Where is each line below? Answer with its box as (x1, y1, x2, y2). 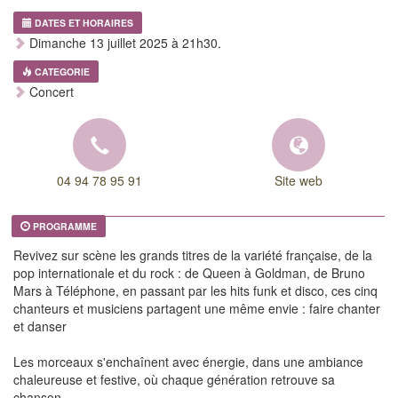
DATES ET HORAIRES (35, 16, 133, 30)
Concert (26, 83, 74, 101)
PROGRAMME (33, 219, 97, 234)
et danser (13, 317, 67, 336)
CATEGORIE (35, 65, 90, 79)
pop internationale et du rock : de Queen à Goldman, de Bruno (13, 264, 365, 283)
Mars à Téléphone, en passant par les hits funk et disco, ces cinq (13, 282, 378, 300)
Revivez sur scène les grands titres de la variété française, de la (13, 246, 372, 265)
